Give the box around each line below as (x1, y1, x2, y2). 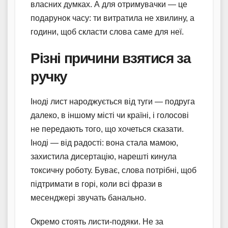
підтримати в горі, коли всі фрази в (31, 179, 162, 188)
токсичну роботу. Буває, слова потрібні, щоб (31, 165, 196, 175)
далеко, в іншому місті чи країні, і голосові (31, 110, 189, 120)
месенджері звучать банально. (31, 193, 146, 202)
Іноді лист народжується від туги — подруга (31, 97, 195, 106)
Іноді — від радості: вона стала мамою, (31, 138, 178, 147)
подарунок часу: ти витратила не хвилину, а (31, 13, 194, 22)
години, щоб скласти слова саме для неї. (31, 27, 184, 36)
